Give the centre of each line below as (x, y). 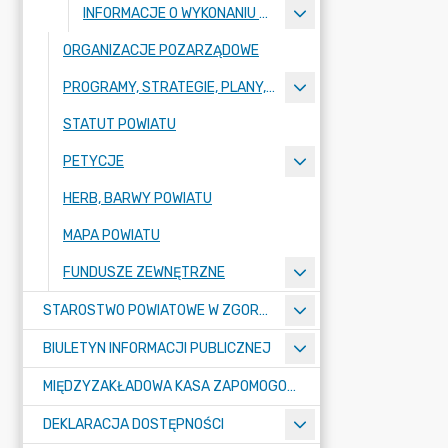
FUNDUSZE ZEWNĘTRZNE (144, 272)
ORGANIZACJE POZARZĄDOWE (161, 50)
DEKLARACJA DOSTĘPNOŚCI (133, 424)
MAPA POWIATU (111, 235)
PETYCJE (93, 161)
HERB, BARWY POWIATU (137, 198)
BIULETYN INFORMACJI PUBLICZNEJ (157, 348)
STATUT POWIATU (119, 124)
